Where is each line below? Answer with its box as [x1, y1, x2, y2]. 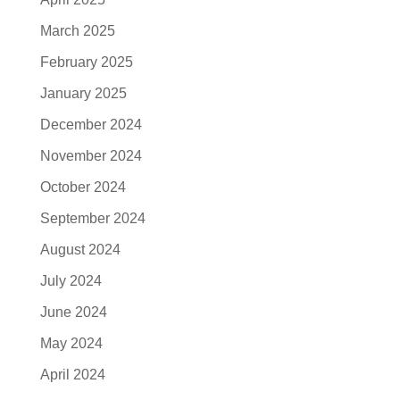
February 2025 [39, 54, 133, 70]
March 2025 [39, 23, 115, 38]
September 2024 [39, 211, 146, 226]
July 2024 [39, 273, 102, 288]
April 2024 [39, 367, 105, 382]
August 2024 [39, 242, 121, 257]
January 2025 [39, 86, 127, 101]
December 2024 [39, 117, 142, 132]
